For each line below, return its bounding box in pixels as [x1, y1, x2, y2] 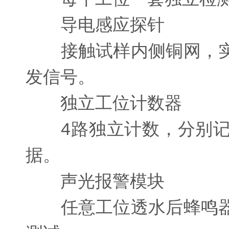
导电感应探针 [26, 15, 165, 34]
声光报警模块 [26, 171, 165, 191]
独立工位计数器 [26, 93, 182, 112]
